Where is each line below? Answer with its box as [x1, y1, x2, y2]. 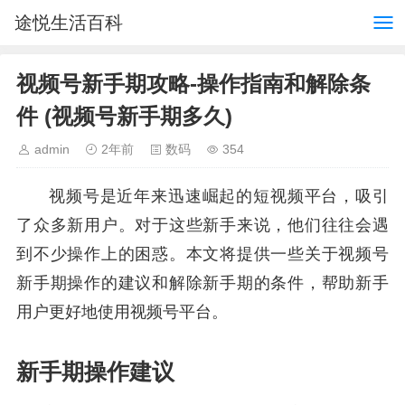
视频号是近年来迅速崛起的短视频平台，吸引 [49, 187, 389, 205]
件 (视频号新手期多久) [16, 104, 232, 128]
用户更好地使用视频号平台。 [16, 303, 228, 321]
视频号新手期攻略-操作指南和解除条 [16, 71, 371, 96]
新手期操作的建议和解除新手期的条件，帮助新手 [16, 274, 389, 292]
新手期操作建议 [16, 360, 174, 384]
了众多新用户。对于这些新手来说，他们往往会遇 [16, 216, 389, 234]
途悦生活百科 [14, 13, 123, 33]
